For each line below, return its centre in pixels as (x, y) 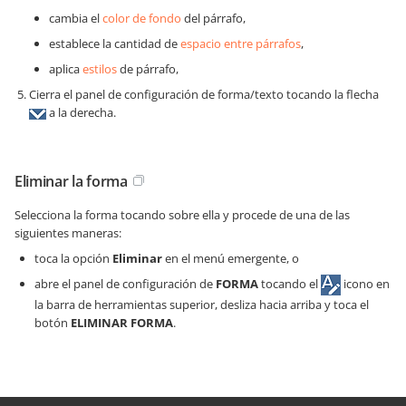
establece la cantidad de (115, 44)
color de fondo (142, 19)
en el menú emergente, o (231, 259)
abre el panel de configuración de (125, 284)
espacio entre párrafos (241, 44)
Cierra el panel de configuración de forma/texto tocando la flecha (204, 95)
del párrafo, (213, 19)
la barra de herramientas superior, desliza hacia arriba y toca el (202, 305)
